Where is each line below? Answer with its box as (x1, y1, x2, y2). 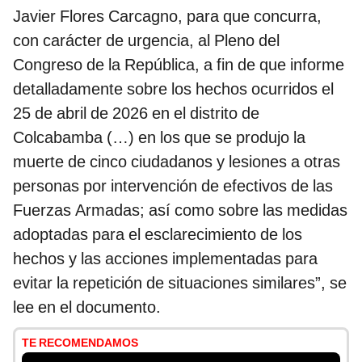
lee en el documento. (13, 297, 161, 318)
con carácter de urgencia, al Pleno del (13, 31, 280, 51)
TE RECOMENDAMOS (22, 336, 138, 350)
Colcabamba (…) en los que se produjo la (13, 128, 305, 148)
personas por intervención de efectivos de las (13, 176, 333, 196)
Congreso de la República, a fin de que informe (13, 55, 344, 75)
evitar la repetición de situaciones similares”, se (13, 273, 347, 293)
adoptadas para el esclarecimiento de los (13, 225, 302, 245)
